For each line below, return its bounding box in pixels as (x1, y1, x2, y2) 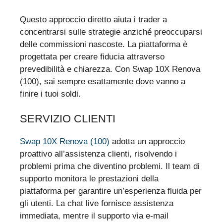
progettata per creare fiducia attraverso (20, 52, 165, 61)
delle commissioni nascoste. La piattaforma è (20, 39, 187, 49)
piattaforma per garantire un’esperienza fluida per (20, 186, 202, 196)
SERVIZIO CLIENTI (20, 112, 115, 125)
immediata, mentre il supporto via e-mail (20, 211, 168, 221)
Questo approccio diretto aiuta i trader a (20, 14, 167, 24)
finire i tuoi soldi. (20, 89, 81, 99)
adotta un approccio (110, 137, 185, 147)
